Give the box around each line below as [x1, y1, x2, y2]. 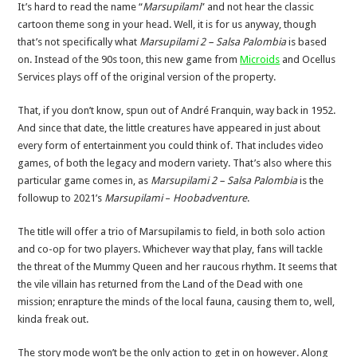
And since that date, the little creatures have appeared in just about [18, 121, 321, 134]
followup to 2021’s [18, 191, 105, 204]
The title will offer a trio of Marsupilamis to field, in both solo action [18, 225, 326, 237]
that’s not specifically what [18, 35, 140, 48]
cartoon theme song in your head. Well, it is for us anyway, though [18, 18, 317, 30]
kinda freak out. [18, 312, 89, 325]
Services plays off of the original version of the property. [18, 70, 277, 83]
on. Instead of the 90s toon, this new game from [18, 53, 241, 65]
